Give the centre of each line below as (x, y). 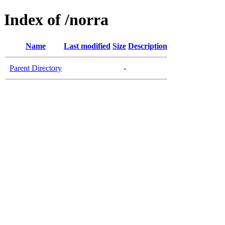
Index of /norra (56, 20)
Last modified (87, 46)
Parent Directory (36, 68)
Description (148, 46)
